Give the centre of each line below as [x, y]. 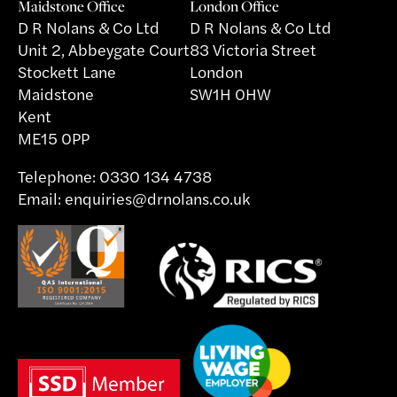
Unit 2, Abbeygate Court [104, 49]
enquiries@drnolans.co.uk [157, 198]
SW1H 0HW [230, 93]
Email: [41, 198]
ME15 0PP [54, 138]
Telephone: [58, 176]
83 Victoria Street [253, 49]
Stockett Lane [67, 71]
